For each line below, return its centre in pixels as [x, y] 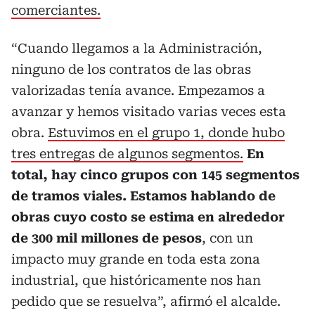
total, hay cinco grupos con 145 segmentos [155, 175]
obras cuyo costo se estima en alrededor [148, 217]
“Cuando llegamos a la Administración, [137, 48]
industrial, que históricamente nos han [136, 280]
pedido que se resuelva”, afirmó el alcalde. [146, 301]
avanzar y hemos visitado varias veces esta [149, 111]
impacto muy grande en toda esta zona [136, 259]
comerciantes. [56, 10]
